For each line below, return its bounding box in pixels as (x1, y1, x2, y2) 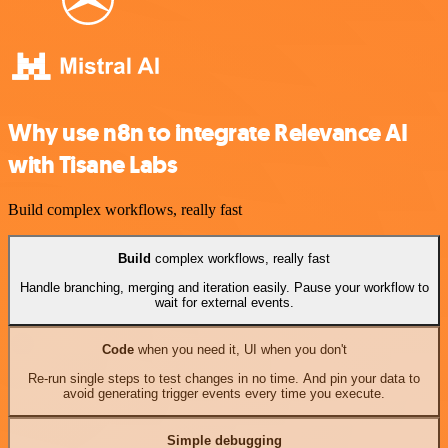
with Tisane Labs (8, 149, 178, 182)
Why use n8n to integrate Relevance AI (8, 117, 408, 150)
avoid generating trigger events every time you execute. (63, 385, 385, 401)
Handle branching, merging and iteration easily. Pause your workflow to (19, 279, 429, 295)
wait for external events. (154, 294, 294, 310)
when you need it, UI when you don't (133, 342, 347, 358)
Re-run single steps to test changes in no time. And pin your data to (28, 370, 420, 386)
